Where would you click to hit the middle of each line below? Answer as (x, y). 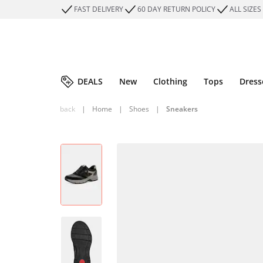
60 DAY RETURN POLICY (176, 9)
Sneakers (182, 109)
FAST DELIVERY (99, 9)
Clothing (170, 81)
